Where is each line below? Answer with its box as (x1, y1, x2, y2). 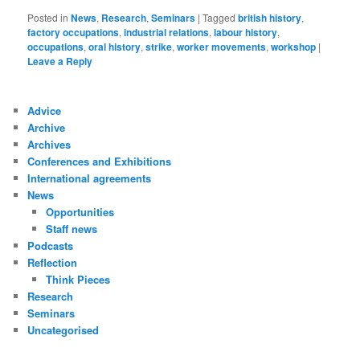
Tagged (202, 10, 236, 24)
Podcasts (27, 237, 74, 253)
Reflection (27, 254, 78, 270)
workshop (271, 39, 317, 54)
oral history (88, 39, 141, 54)
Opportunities (45, 203, 114, 219)
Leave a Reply (27, 53, 93, 68)
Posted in (27, 10, 69, 24)
